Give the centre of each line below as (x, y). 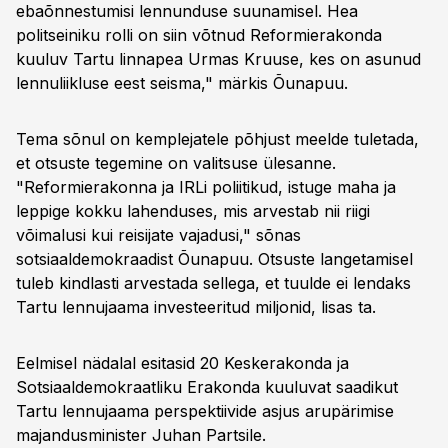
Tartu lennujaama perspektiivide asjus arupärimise (205, 411)
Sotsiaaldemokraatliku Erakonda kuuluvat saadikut (207, 387)
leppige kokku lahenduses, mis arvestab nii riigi (193, 211)
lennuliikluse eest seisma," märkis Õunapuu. (182, 83)
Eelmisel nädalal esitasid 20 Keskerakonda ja (182, 363)
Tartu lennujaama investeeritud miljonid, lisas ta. (196, 307)
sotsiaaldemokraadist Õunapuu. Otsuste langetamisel (214, 259)
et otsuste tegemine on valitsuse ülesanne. (176, 163)
